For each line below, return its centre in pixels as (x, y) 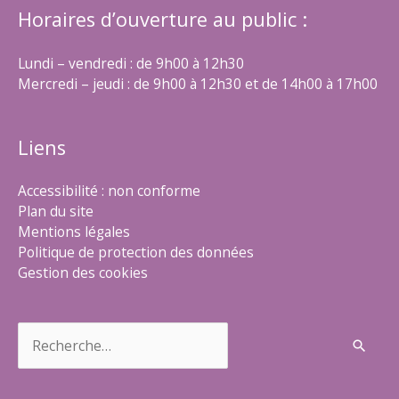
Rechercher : (58, 331)
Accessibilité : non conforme (109, 191)
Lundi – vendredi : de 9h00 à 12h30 (131, 64)
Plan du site (56, 212)
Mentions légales (74, 232)
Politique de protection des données (136, 252)
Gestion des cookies (83, 273)
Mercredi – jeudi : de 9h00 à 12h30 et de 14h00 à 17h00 (198, 84)
